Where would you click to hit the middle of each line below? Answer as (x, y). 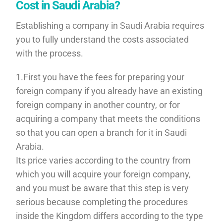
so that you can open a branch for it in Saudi (102, 132)
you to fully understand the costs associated (103, 39)
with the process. (50, 53)
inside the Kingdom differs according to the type (110, 216)
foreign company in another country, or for (98, 105)
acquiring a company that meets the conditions (108, 118)
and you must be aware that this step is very (103, 188)
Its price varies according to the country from (104, 160)
